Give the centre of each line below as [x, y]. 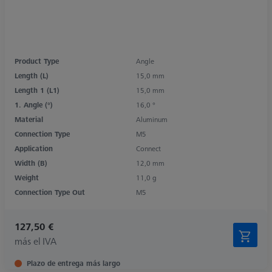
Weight [27, 177]
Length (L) [32, 75]
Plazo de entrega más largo [73, 263]
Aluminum [152, 119]
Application [34, 148]
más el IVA [36, 241]
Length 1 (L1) [37, 90]
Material [29, 119]
